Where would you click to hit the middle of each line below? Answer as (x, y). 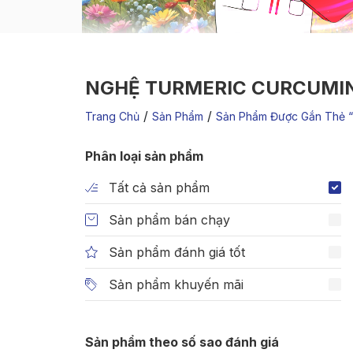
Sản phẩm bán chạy (169, 220)
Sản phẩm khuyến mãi (176, 285)
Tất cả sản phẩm (159, 188)
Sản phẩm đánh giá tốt (177, 253)
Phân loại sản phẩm (144, 156)
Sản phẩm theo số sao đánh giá (182, 342)
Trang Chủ (112, 117)
